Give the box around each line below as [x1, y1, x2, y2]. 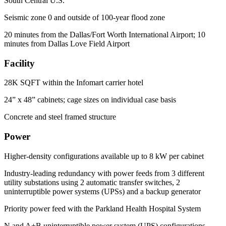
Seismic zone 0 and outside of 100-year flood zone [4, 13, 165, 22]
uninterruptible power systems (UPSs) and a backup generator [4, 187, 201, 196]
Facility [4, 58, 35, 69]
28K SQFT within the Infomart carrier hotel [4, 78, 143, 87]
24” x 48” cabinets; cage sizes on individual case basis [4, 95, 176, 104]
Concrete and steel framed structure [4, 112, 116, 122]
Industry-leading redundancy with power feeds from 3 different [4, 168, 204, 178]
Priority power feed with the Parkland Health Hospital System [4, 204, 201, 213]
